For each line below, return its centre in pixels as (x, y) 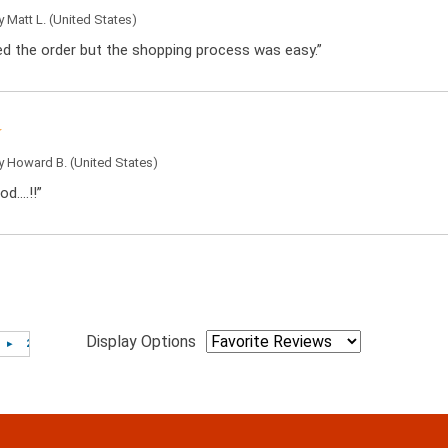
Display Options (141, 342)
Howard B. (37, 162)
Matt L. (26, 19)
